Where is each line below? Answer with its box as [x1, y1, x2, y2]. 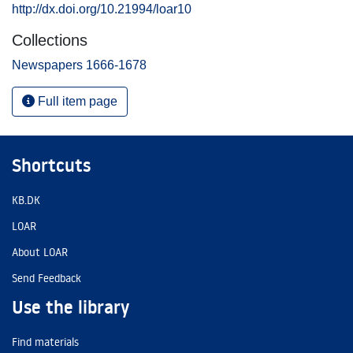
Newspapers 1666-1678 [12, 58, 147, 72]
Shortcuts [12, 153, 91, 178]
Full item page [35, 94, 117, 108]
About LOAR [12, 245, 68, 259]
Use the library [12, 295, 129, 320]
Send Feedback [12, 271, 81, 285]
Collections [12, 31, 87, 49]
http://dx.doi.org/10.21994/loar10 [12, 2, 191, 16]
